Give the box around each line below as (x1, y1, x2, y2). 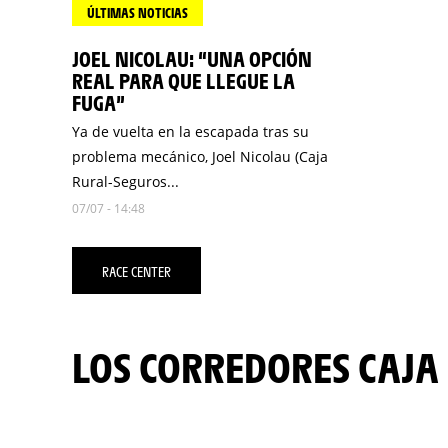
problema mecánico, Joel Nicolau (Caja (72, 147, 328, 166)
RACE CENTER (102, 261, 171, 280)
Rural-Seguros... (72, 172, 179, 191)
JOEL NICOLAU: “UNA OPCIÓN (72, 45, 312, 72)
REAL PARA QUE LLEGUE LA (72, 67, 295, 94)
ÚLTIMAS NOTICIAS (87, 4, 188, 21)
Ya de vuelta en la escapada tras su (72, 122, 309, 141)
